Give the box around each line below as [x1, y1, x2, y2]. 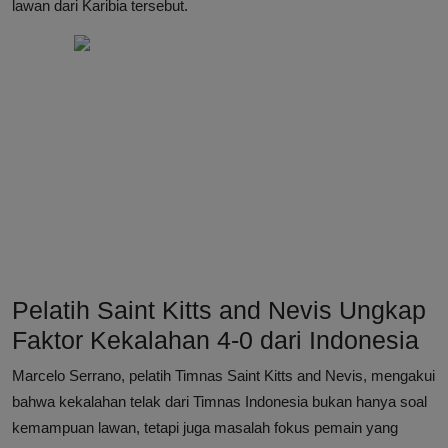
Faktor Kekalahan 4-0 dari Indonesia [12, 326, 419, 355]
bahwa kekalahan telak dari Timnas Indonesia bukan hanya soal [12, 393, 427, 411]
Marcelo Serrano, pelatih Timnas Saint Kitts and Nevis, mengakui [12, 367, 435, 385]
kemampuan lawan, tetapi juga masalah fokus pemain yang [12, 419, 398, 437]
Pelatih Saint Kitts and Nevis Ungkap [12, 296, 426, 325]
